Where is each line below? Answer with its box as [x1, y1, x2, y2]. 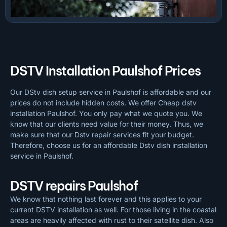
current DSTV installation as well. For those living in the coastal [10, 205, 216, 214]
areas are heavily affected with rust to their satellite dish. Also [10, 216, 213, 225]
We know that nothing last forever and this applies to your [10, 195, 202, 204]
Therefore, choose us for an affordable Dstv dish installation [10, 140, 207, 149]
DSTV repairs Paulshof [10, 178, 138, 195]
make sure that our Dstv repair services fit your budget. [10, 130, 194, 139]
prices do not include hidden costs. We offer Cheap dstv [10, 98, 197, 107]
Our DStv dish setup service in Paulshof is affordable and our [10, 87, 211, 96]
